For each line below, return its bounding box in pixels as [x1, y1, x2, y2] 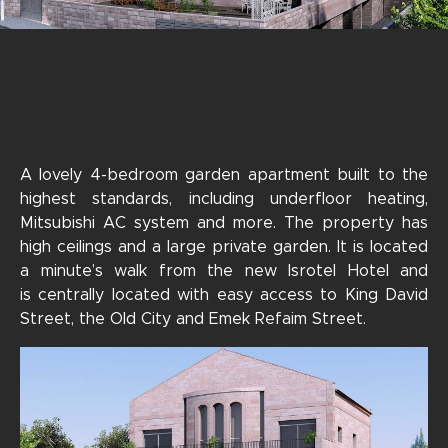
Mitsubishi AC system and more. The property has [20, 215, 428, 231]
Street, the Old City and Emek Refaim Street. [20, 311, 366, 327]
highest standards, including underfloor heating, [20, 191, 428, 207]
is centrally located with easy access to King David [20, 287, 428, 303]
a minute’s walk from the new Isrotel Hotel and [20, 263, 428, 279]
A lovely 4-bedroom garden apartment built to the [20, 167, 428, 183]
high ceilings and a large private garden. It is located [20, 239, 428, 255]
